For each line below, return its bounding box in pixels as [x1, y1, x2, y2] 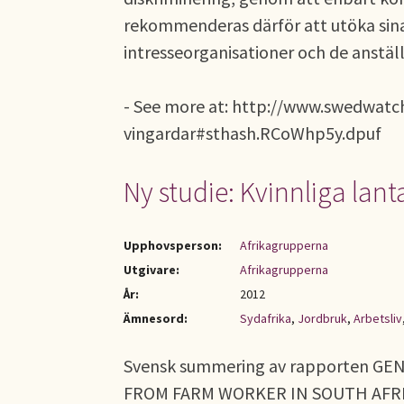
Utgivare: [124, 262, 179, 278]
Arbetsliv [353, 310, 402, 326]
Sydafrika [240, 310, 291, 326]
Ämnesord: [124, 310, 188, 326]
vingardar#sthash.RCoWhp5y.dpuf [124, 122, 381, 144]
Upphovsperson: [124, 237, 222, 253]
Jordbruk [298, 310, 347, 326]
